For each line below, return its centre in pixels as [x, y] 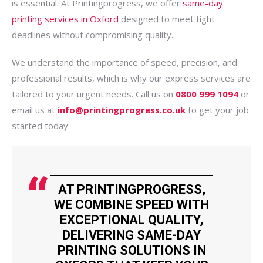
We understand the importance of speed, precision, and [124, 62]
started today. [41, 126]
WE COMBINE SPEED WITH [131, 205]
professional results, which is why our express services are [131, 78]
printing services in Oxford [65, 19]
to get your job [217, 110]
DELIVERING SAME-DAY [131, 235]
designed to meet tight [167, 19]
